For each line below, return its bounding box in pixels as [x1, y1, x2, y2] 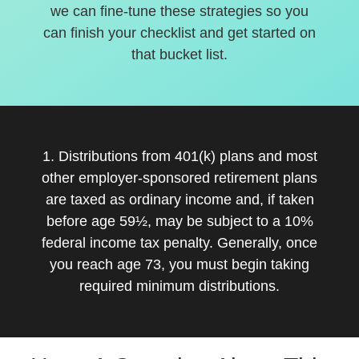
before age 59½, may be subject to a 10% [46, 213, 313, 229]
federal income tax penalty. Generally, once [42, 235, 317, 251]
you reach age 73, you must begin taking [50, 256, 309, 272]
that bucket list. [131, 46, 228, 63]
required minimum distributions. [79, 278, 280, 294]
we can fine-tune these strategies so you [50, 3, 309, 19]
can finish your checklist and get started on [43, 25, 316, 41]
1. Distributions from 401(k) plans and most [42, 148, 317, 164]
